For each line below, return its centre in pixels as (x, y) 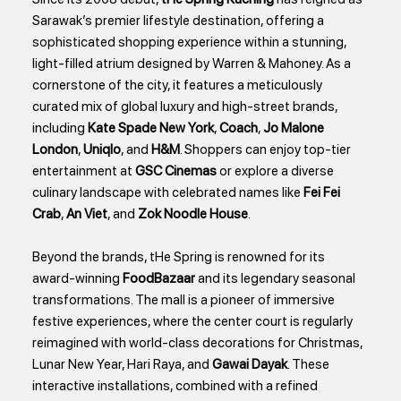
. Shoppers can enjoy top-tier (266, 150)
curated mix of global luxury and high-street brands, (185, 107)
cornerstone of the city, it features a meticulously (178, 85)
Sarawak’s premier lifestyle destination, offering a (179, 21)
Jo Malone (294, 128)
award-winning (78, 279)
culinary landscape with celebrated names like (168, 193)
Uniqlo (102, 150)
